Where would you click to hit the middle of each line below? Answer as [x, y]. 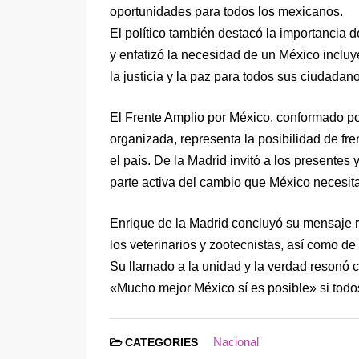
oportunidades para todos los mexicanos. [226, 12]
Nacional [236, 342]
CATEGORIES [161, 343]
